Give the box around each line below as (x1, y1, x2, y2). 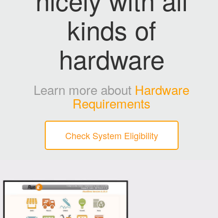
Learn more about (34, 80, 131, 98)
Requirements (73, 93, 150, 112)
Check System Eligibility (65, 128, 158, 142)
